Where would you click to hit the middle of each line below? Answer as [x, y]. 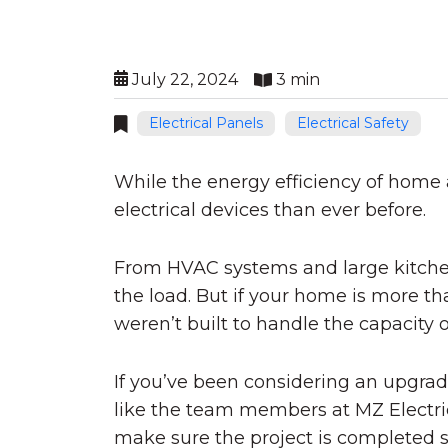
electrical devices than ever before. [270, 210]
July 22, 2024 [183, 79]
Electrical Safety [353, 123]
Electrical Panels [206, 123]
